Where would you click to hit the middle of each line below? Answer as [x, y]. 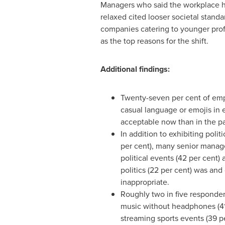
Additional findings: [135, 69]
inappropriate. [145, 182]
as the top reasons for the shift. [154, 41]
